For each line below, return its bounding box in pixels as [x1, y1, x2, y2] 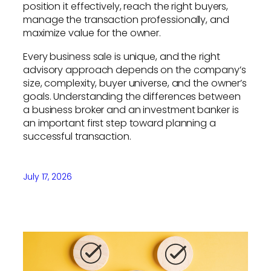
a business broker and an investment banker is [23, 102, 239, 117]
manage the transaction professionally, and [23, 13, 229, 27]
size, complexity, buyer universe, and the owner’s [23, 76, 247, 90]
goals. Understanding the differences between [23, 89, 241, 103]
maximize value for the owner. [23, 26, 162, 41]
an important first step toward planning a [23, 116, 216, 130]
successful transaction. [23, 129, 131, 143]
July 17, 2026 [23, 170, 72, 183]
